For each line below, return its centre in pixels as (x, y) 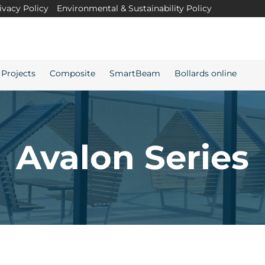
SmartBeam (135, 73)
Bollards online (205, 73)
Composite (72, 73)
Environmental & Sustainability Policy (134, 8)
